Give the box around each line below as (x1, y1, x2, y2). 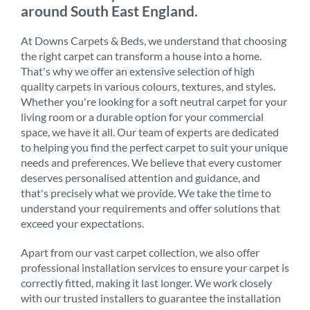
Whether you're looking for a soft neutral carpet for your (21, 94, 287, 108)
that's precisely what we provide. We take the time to (21, 185, 271, 199)
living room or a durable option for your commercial (21, 109, 264, 123)
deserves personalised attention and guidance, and (21, 170, 260, 184)
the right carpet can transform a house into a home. (21, 48, 262, 62)
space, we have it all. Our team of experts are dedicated (21, 125, 279, 138)
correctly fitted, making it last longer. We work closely (21, 275, 272, 289)
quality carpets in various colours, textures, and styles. (21, 79, 275, 93)
